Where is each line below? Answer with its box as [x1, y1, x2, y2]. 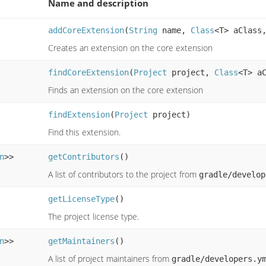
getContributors [48, 151, 119, 161]
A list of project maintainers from [48, 252, 172, 264]
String [129, 25, 157, 35]
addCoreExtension [48, 25, 124, 35]
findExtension [48, 109, 110, 119]
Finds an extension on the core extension [48, 84, 203, 96]
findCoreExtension [48, 67, 129, 77]
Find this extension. [48, 126, 121, 138]
